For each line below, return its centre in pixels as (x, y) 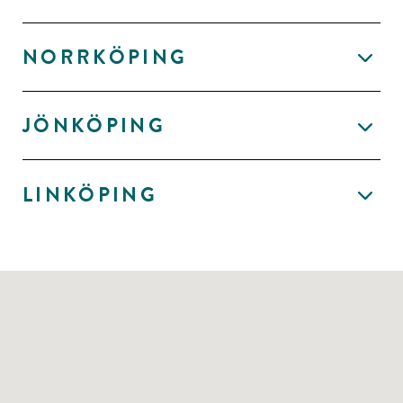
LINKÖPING (90, 194)
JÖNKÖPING (94, 126)
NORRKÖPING (105, 57)
